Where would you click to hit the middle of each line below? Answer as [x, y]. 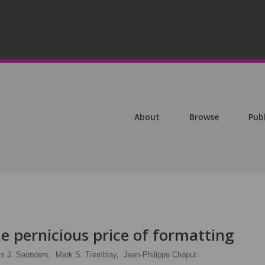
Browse [204, 117]
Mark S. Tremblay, [87, 255]
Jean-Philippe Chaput [160, 255]
